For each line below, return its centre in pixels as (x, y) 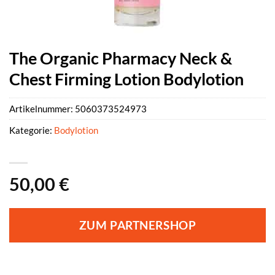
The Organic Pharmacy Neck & (121, 58)
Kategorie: (32, 130)
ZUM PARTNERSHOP (137, 226)
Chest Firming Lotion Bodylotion (126, 79)
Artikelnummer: (42, 109)
